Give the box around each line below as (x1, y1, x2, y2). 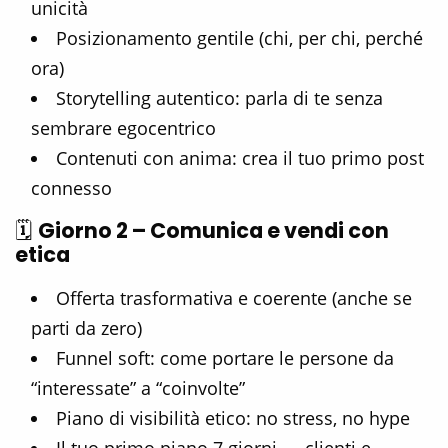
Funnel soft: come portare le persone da (56, 346, 394, 371)
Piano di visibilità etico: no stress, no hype (56, 406, 410, 431)
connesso (31, 176, 112, 201)
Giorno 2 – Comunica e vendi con (38, 216, 389, 246)
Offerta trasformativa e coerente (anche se (56, 286, 412, 311)
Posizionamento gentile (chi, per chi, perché (56, 26, 423, 51)
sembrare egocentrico (31, 116, 216, 141)
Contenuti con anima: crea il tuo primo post (56, 146, 424, 171)
